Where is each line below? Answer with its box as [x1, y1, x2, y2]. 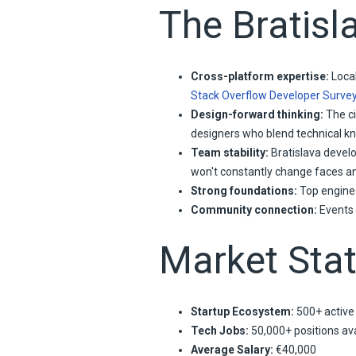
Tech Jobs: [190, 323, 249, 337]
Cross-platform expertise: [190, 69, 329, 83]
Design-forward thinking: [190, 107, 323, 121]
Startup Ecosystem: [190, 304, 294, 318]
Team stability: [190, 145, 269, 159]
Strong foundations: [190, 184, 297, 197]
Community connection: [190, 203, 317, 216]
